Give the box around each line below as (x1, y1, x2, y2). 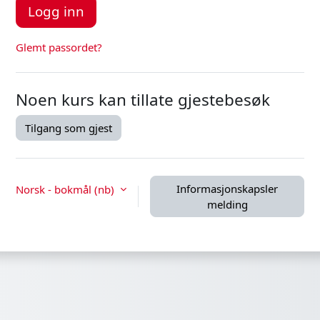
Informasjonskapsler (176, 181, 278, 196)
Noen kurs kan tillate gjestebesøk (16, 88, 270, 111)
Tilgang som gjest (25, 120, 112, 135)
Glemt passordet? (16, 39, 102, 54)
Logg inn (28, 1, 84, 20)
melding (206, 196, 248, 211)
